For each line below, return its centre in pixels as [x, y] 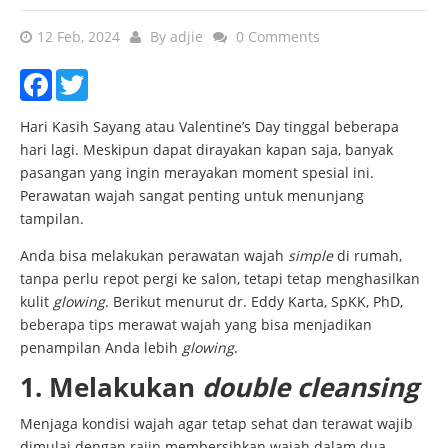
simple [310, 255]
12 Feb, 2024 [78, 36]
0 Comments [278, 36]
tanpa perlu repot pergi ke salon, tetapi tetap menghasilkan [220, 278]
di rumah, [367, 255]
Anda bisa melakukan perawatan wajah [154, 255]
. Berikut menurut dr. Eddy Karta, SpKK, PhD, [254, 301]
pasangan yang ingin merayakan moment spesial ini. [197, 172]
